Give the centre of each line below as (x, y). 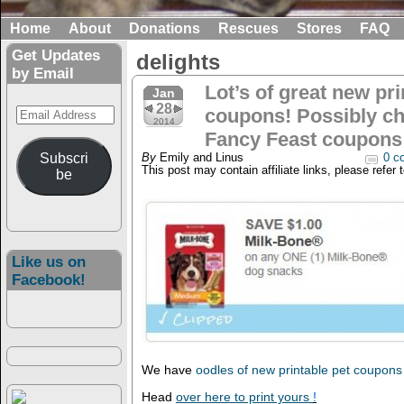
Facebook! (49, 280)
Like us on (49, 262)
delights (178, 62)
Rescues (248, 29)
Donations (165, 29)
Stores (319, 29)
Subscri (64, 158)
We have (168, 370)
